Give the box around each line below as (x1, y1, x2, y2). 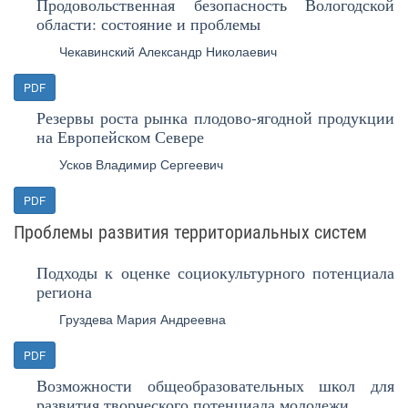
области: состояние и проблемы (36, 13, 260, 35)
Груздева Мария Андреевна (59, 310, 226, 328)
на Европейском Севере (36, 126, 204, 148)
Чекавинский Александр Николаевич (59, 42, 277, 60)
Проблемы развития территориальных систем (14, 221, 367, 243)
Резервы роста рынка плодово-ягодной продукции (36, 107, 394, 128)
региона (36, 280, 92, 302)
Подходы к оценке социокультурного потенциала (36, 261, 394, 283)
